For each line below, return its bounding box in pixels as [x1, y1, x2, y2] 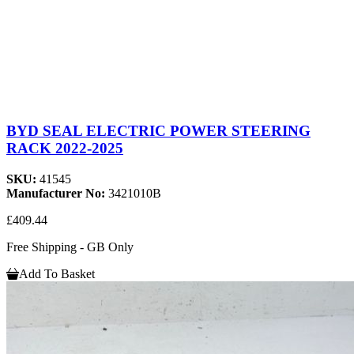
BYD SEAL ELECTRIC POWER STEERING [6, 122, 311, 140]
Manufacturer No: [6, 186, 108, 201]
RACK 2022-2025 [6, 140, 123, 157]
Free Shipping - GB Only [6, 240, 134, 254]
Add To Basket [19, 267, 95, 281]
